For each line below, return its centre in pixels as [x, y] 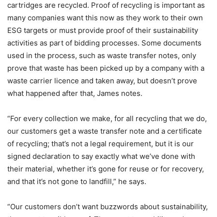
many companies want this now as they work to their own [105, 18]
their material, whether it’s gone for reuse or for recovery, [106, 169]
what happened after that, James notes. [75, 93]
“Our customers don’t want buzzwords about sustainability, [108, 207]
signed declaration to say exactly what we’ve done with [101, 156]
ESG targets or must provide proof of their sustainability [103, 31]
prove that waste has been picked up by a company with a [106, 68]
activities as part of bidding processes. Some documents [104, 43]
